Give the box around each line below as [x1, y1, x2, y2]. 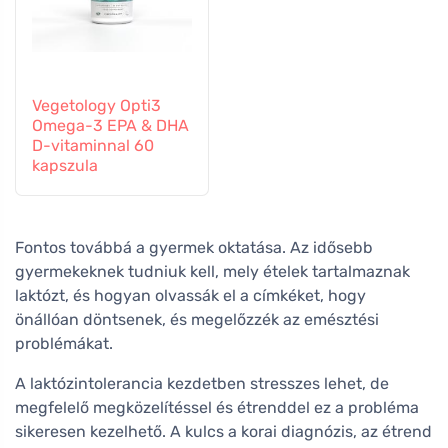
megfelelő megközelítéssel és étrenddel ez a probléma [15, 397, 419, 417]
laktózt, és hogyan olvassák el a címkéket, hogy [15, 285, 366, 305]
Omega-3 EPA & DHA [32, 115, 189, 135]
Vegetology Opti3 [32, 95, 161, 115]
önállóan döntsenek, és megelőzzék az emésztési [15, 309, 379, 329]
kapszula [32, 155, 98, 175]
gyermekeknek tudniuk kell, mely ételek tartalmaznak [15, 261, 410, 281]
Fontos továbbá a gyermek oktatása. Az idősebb [15, 237, 373, 257]
